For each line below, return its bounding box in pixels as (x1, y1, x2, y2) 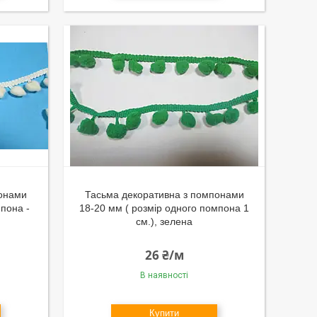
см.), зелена (136, 216, 193, 227)
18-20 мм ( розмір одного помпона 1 (79, 202, 250, 214)
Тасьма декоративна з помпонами (84, 189, 244, 200)
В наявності (140, 270, 189, 280)
